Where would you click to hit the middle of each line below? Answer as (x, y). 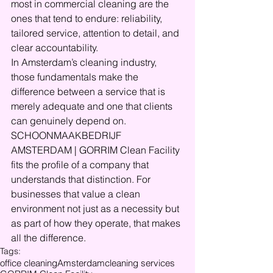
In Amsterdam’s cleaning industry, (85, 62)
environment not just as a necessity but (96, 208)
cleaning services (140, 263)
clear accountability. (55, 48)
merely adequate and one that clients (93, 106)
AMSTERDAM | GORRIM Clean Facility (97, 150)
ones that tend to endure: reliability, (88, 18)
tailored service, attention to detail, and (96, 33)
